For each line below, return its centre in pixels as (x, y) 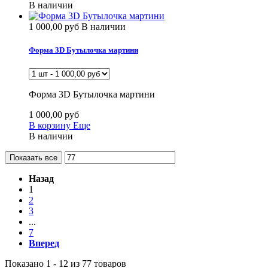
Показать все (33, 158)
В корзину (50, 125)
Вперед (44, 243)
